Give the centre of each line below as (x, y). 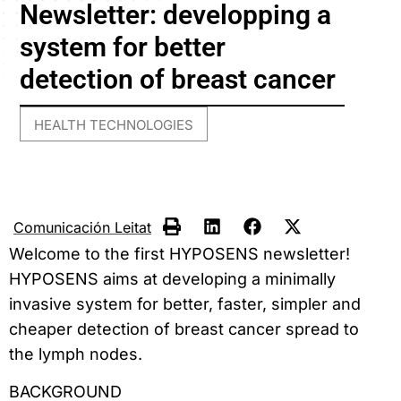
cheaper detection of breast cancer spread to (184, 328)
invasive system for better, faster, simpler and (185, 303)
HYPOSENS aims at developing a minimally (172, 278)
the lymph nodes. (76, 354)
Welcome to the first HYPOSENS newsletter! (179, 253)
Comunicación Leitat (82, 227)
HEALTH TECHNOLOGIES (114, 125)
